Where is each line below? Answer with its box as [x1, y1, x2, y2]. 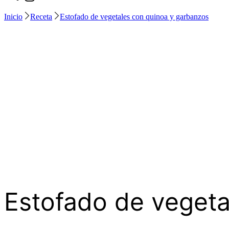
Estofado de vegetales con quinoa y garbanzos [60, 12, 209, 21]
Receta [30, 12, 52, 21]
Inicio [4, 12, 22, 21]
